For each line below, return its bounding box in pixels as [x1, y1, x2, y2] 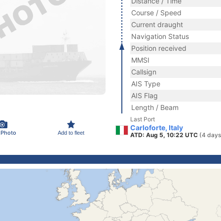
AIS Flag [131, 91, 158, 100]
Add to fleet [58, 129, 84, 136]
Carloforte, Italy [130, 123, 183, 132]
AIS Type [131, 79, 160, 88]
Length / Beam [131, 103, 179, 111]
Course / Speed [131, 8, 182, 17]
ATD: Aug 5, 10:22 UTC [130, 131, 199, 139]
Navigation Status [131, 32, 189, 40]
